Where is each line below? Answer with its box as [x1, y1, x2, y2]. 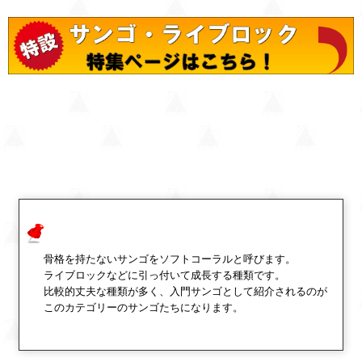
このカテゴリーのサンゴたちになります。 [43, 301, 243, 314]
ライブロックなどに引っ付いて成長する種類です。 [43, 268, 285, 282]
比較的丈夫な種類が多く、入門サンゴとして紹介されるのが [43, 284, 327, 298]
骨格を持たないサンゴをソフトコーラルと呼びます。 [43, 252, 296, 266]
